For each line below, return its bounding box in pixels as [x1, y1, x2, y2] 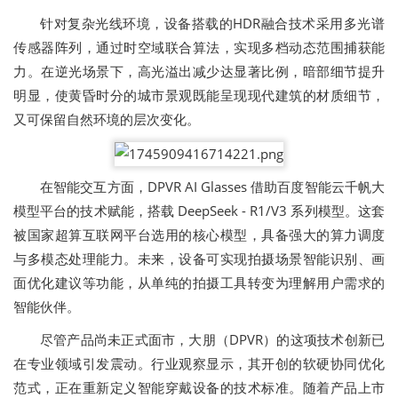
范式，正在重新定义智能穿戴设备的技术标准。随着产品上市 [13, 378, 385, 396]
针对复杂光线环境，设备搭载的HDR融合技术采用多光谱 [40, 14, 385, 33]
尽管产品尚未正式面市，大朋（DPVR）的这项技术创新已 [40, 330, 385, 348]
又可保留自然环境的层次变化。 [13, 110, 200, 129]
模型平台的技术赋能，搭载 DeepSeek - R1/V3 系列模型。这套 [13, 201, 385, 219]
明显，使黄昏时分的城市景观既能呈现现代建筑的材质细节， [13, 86, 385, 105]
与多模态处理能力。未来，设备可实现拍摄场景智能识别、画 [13, 249, 385, 267]
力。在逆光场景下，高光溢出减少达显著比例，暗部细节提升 [13, 62, 385, 81]
